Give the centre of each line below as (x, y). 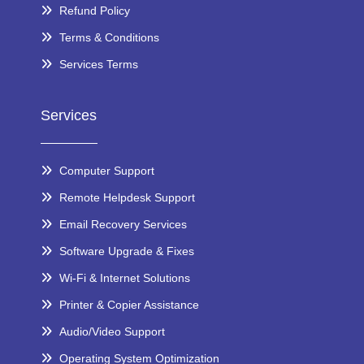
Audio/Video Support (112, 331)
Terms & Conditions (109, 37)
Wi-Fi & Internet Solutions (124, 277)
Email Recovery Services (123, 224)
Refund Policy (94, 10)
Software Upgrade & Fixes (126, 251)
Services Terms (98, 64)
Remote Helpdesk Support (127, 197)
